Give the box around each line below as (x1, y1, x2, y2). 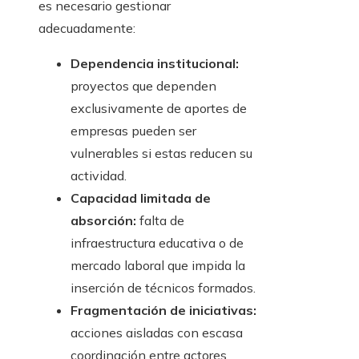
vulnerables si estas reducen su (71, 145, 252, 162)
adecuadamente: (38, 20, 135, 37)
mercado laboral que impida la (71, 257, 245, 274)
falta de (136, 212, 184, 229)
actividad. (71, 167, 127, 184)
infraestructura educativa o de (71, 235, 244, 252)
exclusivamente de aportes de (71, 100, 247, 117)
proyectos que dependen (71, 78, 216, 95)
